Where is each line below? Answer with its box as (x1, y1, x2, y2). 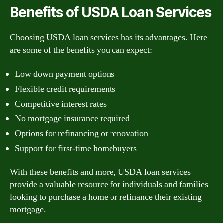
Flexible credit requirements (15, 83, 115, 95)
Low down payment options (15, 68, 114, 80)
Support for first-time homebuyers (15, 142, 137, 154)
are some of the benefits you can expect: (10, 44, 152, 56)
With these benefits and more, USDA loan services (10, 166, 191, 178)
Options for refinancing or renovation (15, 127, 148, 139)
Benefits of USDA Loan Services (10, 4, 212, 21)
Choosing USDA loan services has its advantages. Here (10, 32, 207, 43)
